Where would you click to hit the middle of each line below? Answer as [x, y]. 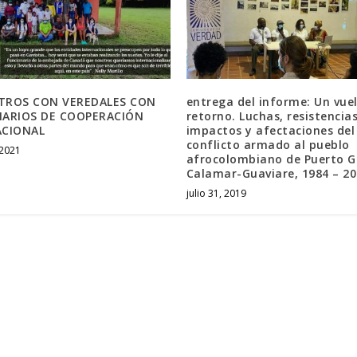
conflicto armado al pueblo [268, 144]
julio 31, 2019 [216, 193]
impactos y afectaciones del [271, 130]
